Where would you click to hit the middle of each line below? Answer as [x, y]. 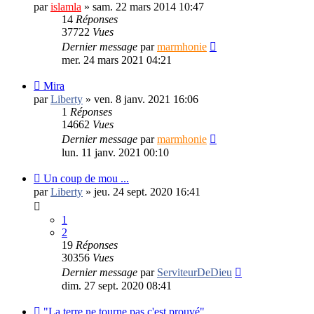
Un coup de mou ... [86, 178]
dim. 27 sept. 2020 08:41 [117, 285]
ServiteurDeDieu [194, 272]
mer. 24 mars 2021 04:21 [117, 60]
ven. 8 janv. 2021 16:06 [146, 99]
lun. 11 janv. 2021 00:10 [115, 152]
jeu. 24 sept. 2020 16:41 [147, 191]
